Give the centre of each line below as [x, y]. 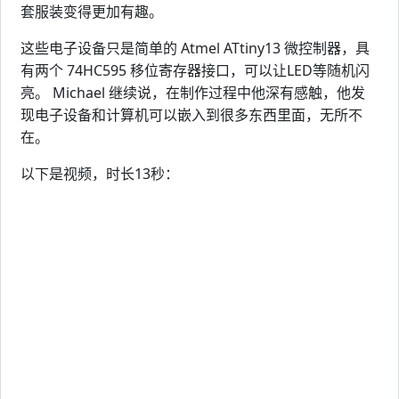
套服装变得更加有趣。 [92, 12]
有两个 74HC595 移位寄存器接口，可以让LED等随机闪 [195, 70]
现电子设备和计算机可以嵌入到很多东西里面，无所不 [191, 115]
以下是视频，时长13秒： [100, 174]
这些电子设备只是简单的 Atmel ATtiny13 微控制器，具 [195, 48]
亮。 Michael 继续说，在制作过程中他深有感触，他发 [193, 93]
